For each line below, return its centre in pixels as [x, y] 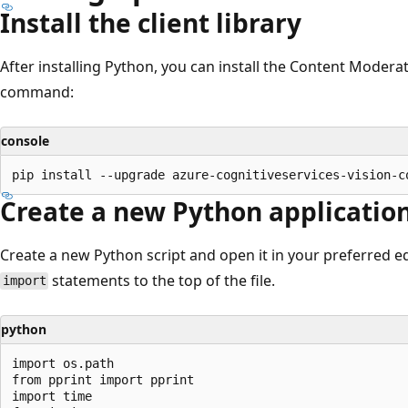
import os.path [63, 363]
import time [52, 396]
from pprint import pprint [103, 379]
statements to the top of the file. [162, 280]
